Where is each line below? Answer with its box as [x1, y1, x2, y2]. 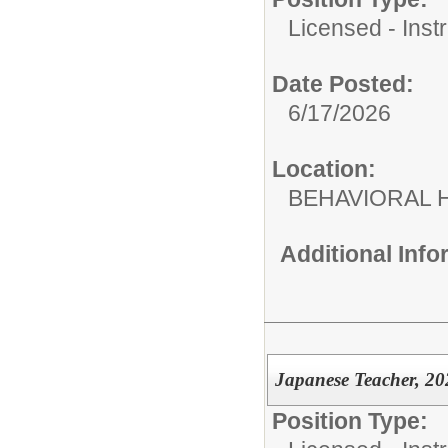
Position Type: [272, 407, 428, 434]
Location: [272, 155, 376, 182]
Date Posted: [272, 70, 414, 97]
